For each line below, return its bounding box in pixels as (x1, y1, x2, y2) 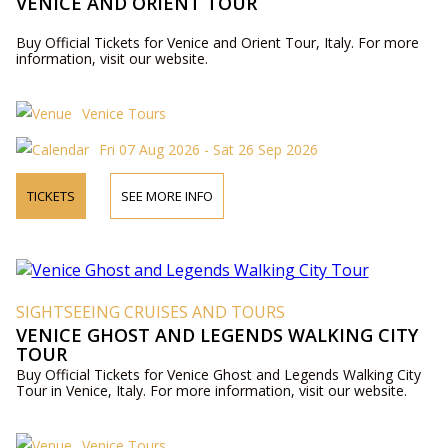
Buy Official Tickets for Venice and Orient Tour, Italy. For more (15, 33, 419, 53)
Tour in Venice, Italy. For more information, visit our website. (15, 381, 407, 401)
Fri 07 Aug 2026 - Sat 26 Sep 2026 (98, 140, 318, 160)
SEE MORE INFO (120, 187, 213, 206)
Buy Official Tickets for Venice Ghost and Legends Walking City (15, 365, 421, 385)
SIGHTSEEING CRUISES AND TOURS (15, 301, 285, 324)
